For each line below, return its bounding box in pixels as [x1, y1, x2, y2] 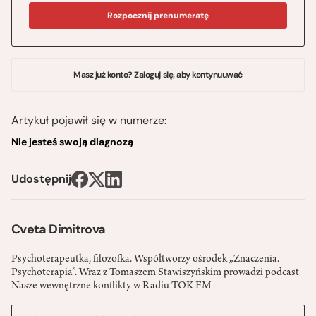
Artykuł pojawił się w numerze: [11, 113, 166, 128]
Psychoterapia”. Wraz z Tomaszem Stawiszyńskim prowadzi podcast [11, 267, 299, 279]
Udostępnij [11, 171, 71, 187]
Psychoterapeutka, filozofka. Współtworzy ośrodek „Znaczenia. [11, 254, 279, 266]
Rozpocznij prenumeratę [107, 10, 209, 22]
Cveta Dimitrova [11, 221, 106, 238]
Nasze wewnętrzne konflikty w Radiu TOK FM [11, 281, 212, 293]
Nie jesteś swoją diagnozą [11, 135, 133, 149]
